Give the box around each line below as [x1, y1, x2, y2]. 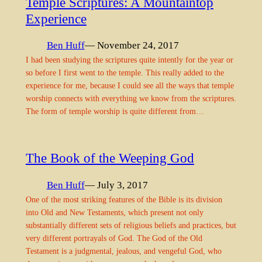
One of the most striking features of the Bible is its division [25, 194, 222, 204]
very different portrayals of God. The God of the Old [25, 233, 202, 243]
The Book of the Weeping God [25, 150, 194, 166]
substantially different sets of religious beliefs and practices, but [25, 220, 236, 230]
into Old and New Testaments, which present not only [25, 207, 204, 217]
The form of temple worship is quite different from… [25, 106, 204, 116]
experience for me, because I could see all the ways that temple [25, 81, 234, 91]
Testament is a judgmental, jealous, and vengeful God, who [25, 246, 222, 256]
